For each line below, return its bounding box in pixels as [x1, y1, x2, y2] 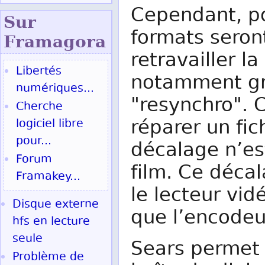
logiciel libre [16, 116, 83, 133]
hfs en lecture [12, 214, 90, 231]
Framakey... [16, 169, 80, 186]
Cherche [16, 99, 63, 116]
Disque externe [12, 196, 99, 214]
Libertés [16, 63, 62, 80]
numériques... [16, 80, 94, 98]
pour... [16, 133, 51, 150]
